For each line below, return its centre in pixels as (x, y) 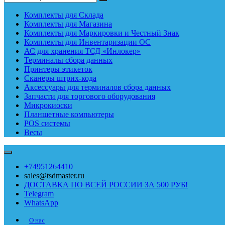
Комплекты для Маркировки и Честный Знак (102, 33)
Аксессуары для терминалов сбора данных (97, 87)
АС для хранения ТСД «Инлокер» (82, 51)
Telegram (39, 194)
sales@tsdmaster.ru (54, 176)
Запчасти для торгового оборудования (90, 96)
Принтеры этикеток (58, 69)
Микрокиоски (48, 105)
